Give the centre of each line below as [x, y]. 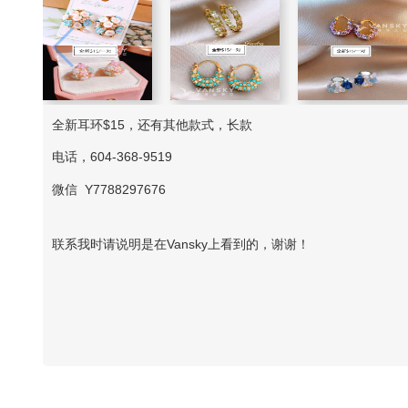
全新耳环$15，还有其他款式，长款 [152, 124]
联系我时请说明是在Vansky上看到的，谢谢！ [181, 244]
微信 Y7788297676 [109, 189]
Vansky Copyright [102, 299]
